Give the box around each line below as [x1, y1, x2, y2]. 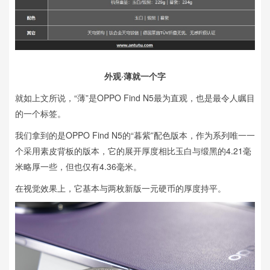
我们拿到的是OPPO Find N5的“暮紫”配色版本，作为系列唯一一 [15, 128, 255, 141]
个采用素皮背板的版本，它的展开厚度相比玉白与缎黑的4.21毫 [15, 144, 251, 157]
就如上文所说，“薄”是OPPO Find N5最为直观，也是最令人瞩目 [15, 91, 255, 104]
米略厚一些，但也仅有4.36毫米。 [15, 160, 142, 172]
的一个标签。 [15, 107, 66, 119]
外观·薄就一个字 [104, 69, 166, 82]
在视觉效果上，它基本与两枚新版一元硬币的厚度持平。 [15, 181, 226, 194]
